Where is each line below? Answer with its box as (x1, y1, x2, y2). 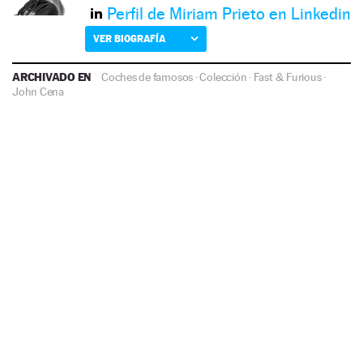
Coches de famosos (101, 70, 194, 84)
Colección (199, 70, 247, 84)
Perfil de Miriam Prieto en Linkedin (107, 4, 351, 24)
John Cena (12, 85, 64, 99)
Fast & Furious (253, 70, 322, 84)
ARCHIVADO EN (12, 70, 94, 84)
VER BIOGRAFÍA (93, 32, 165, 45)
